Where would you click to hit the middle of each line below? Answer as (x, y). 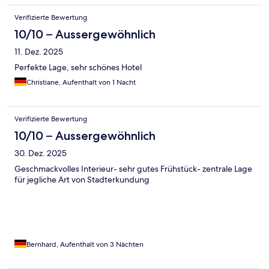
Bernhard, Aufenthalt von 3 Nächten (85, 244)
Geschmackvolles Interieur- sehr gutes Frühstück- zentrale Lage (133, 168)
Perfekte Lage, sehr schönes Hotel (78, 67)
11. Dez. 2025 (39, 51)
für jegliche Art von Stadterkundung (82, 179)
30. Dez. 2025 (41, 153)
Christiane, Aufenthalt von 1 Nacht (81, 82)
